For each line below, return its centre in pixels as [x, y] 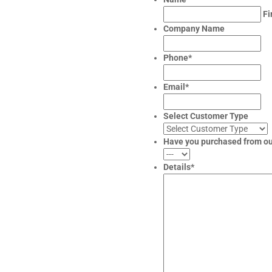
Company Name [194, 29]
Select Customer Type [206, 116]
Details [177, 167]
